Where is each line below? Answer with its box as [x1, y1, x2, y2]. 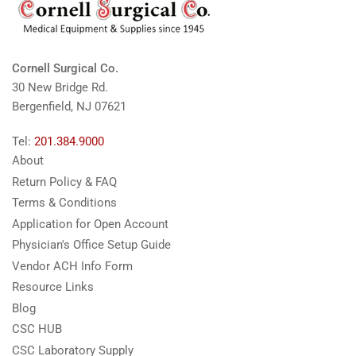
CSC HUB [12, 322, 62, 336]
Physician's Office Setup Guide [12, 238, 171, 252]
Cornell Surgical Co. [12, 61, 118, 75]
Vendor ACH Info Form [12, 258, 133, 273]
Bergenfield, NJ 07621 [12, 99, 126, 114]
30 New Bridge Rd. [12, 80, 108, 95]
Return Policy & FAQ [12, 174, 117, 189]
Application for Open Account [12, 216, 168, 231]
